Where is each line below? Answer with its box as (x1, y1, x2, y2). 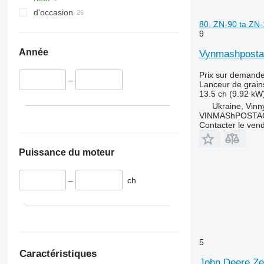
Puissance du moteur (18, 147, 114, 157)
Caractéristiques (19, 248, 97, 260)
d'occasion (33, 8, 73, 18)
